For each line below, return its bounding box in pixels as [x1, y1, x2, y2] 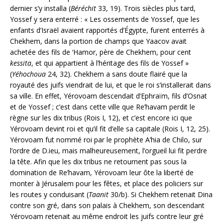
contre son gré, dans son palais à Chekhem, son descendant [10, 200, 205, 210]
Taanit [89, 189, 109, 199]
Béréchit [71, 3, 96, 13]
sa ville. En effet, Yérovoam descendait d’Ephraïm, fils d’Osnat [10, 91, 207, 101]
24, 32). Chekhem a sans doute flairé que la [46, 69, 187, 79]
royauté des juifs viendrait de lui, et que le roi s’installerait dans [10, 80, 211, 90]
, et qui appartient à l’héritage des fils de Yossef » [31, 58, 189, 68]
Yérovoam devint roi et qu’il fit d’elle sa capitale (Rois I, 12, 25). [10, 123, 210, 133]
